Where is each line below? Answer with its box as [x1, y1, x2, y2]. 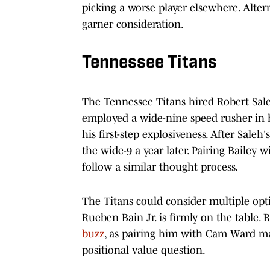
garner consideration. [82, 17, 184, 30]
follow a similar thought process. [82, 160, 238, 173]
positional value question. [82, 243, 206, 256]
